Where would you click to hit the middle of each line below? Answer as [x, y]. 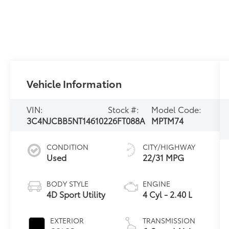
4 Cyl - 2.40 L [167, 194]
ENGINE [156, 184]
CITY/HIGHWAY [169, 147]
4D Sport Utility [76, 194]
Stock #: [124, 109]
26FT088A [127, 121]
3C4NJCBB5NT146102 [67, 121]
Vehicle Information [74, 83]
